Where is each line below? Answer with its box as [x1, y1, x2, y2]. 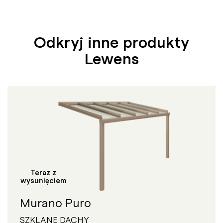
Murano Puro [20, 194, 91, 211]
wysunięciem [20, 175, 67, 186]
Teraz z [30, 167, 57, 178]
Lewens [84, 47, 139, 69]
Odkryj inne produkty [34, 31, 189, 53]
